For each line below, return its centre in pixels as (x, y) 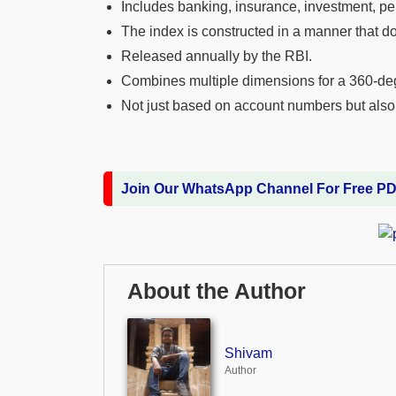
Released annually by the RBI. (217, 56)
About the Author (217, 292)
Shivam (248, 353)
